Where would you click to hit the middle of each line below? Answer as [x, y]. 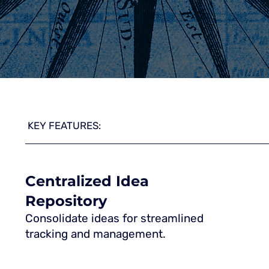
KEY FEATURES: [64, 125]
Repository [66, 201]
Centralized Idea [87, 181]
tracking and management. [95, 234]
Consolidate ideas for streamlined [114, 218]
